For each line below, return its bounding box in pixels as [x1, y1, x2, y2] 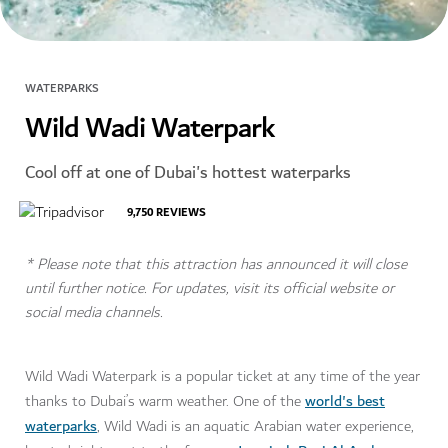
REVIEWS [156, 202, 206, 224]
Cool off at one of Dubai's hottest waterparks [25, 158, 351, 188]
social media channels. [25, 300, 167, 326]
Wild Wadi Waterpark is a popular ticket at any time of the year [25, 364, 420, 390]
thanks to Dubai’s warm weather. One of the [25, 389, 305, 415]
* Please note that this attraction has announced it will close [25, 252, 407, 278]
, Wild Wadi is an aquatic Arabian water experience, [97, 414, 414, 440]
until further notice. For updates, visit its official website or [25, 276, 394, 302]
